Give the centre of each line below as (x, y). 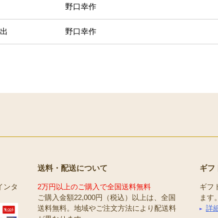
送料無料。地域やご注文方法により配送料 (107, 208)
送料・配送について (73, 168)
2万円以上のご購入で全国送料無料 (94, 187)
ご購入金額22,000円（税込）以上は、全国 (107, 198)
